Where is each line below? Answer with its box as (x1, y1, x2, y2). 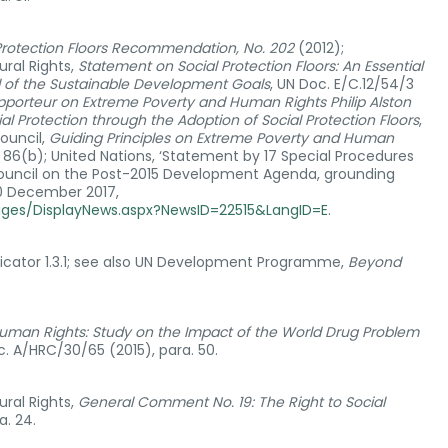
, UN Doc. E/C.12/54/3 (270, 74, 414, 94)
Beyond (348, 252, 401, 272)
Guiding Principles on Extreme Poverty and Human (49, 128, 394, 148)
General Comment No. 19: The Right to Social (78, 392, 385, 412)
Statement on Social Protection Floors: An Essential (78, 56, 423, 76)
